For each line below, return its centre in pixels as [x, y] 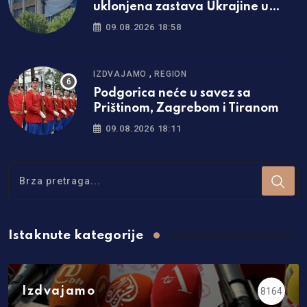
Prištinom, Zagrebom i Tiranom [186, 109]
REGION [171, 74]
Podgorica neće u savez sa [172, 94]
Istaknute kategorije [76, 235]
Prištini [114, 22]
